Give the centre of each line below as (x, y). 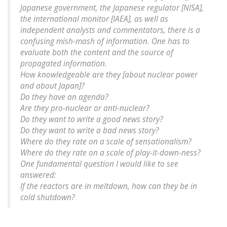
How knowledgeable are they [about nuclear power (109, 75)
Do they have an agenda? (64, 97)
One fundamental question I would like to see (99, 164)
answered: (38, 175)
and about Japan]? (52, 86)
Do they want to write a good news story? (92, 120)
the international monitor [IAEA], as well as (94, 19)
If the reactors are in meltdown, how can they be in (109, 186)
